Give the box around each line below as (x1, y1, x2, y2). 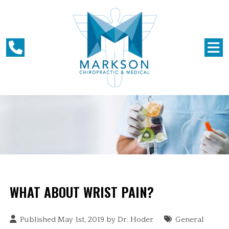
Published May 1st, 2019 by (20, 215, 118, 224)
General (175, 215, 204, 224)
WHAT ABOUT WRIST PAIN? (10, 182, 154, 202)
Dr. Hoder (118, 215, 154, 224)
